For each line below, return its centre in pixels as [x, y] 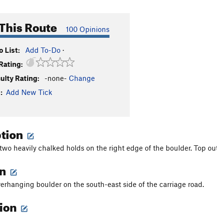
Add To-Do [43, 50]
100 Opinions [88, 29]
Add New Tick [29, 92]
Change [82, 78]
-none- [56, 78]
